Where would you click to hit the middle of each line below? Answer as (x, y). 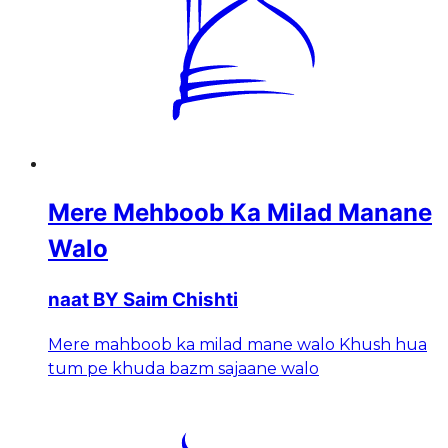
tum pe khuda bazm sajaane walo (183, 369)
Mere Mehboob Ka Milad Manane (240, 212)
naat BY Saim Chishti (143, 300)
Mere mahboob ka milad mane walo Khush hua (237, 345)
